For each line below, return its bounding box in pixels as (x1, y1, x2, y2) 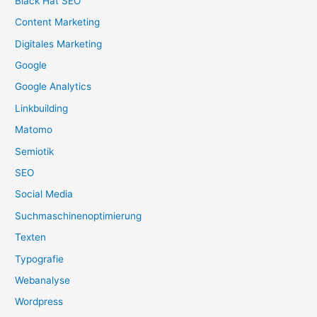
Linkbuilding (15, 102, 69, 114)
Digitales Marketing (15, 38, 103, 50)
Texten (15, 231, 47, 243)
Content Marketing (15, 16, 100, 28)
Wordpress (15, 296, 64, 308)
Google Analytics (15, 81, 92, 93)
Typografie (15, 253, 64, 265)
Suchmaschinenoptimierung (15, 209, 142, 221)
